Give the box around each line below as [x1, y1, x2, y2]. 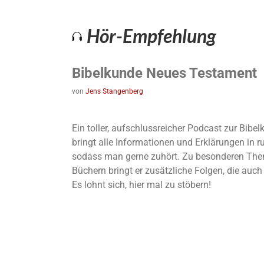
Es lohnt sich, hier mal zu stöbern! [72, 179, 211, 190]
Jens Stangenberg [85, 87, 143, 95]
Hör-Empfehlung [86, 24, 216, 47]
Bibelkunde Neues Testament [72, 64, 257, 81]
